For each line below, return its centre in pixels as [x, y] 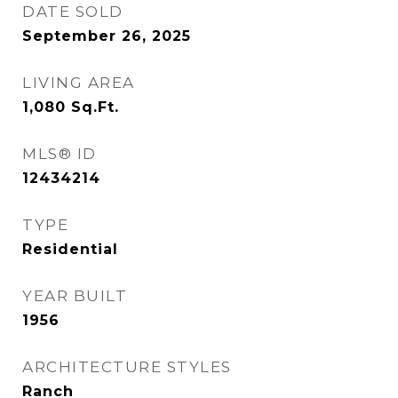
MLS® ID [60, 154]
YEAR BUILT [75, 296]
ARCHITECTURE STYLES [127, 367]
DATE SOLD [73, 12]
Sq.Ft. [95, 107]
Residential [70, 249]
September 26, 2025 [107, 36]
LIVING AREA [79, 83]
